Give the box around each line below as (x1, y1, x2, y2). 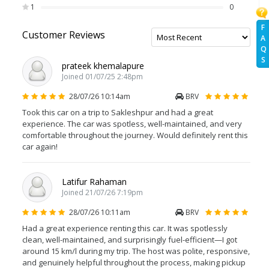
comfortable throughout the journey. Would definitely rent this (22, 130, 248, 141)
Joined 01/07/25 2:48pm (62, 71, 143, 82)
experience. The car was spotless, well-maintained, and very (22, 118, 242, 129)
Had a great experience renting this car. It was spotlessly (22, 223, 228, 234)
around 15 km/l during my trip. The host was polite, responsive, (22, 246, 250, 256)
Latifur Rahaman (62, 176, 127, 187)
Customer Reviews (22, 28, 105, 41)
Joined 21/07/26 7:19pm (62, 187, 143, 198)
